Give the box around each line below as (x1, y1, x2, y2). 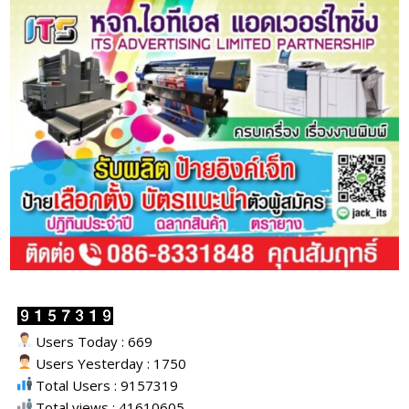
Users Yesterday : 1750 (32, 354, 187, 373)
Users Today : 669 (32, 332, 153, 351)
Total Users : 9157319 (32, 376, 179, 395)
